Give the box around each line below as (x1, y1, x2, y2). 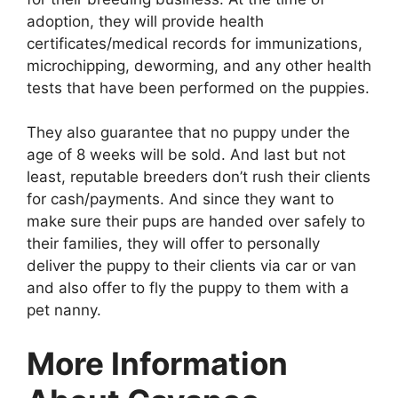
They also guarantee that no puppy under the (27, 123, 350, 142)
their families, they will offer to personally (27, 235, 320, 253)
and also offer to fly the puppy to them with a (27, 279, 349, 298)
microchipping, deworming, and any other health (27, 56, 371, 75)
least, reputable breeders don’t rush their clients (27, 168, 370, 187)
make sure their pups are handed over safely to (27, 212, 365, 231)
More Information (27, 344, 288, 382)
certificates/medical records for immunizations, (27, 34, 362, 52)
